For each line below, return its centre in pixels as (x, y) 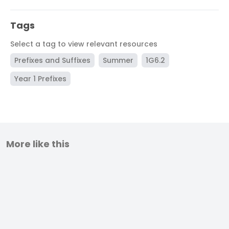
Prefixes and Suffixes (52, 61)
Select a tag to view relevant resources (84, 44)
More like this (38, 144)
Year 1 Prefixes (40, 79)
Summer (118, 61)
